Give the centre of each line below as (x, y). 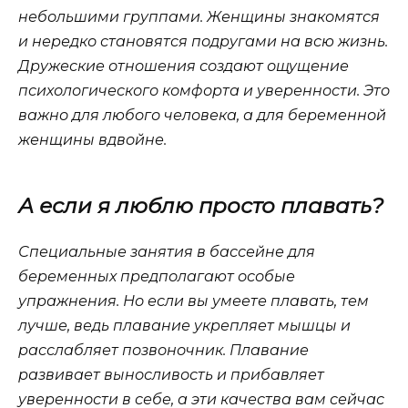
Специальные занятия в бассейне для (167, 251)
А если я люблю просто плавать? (201, 205)
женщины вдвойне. (92, 139)
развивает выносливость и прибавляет (171, 374)
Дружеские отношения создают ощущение (184, 66)
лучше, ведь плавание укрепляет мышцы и (184, 325)
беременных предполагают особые (157, 276)
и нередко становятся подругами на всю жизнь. (203, 41)
